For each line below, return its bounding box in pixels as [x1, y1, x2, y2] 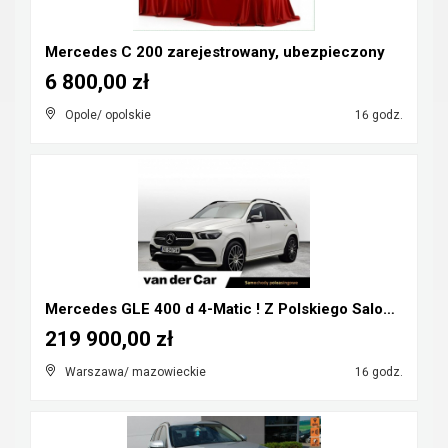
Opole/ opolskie [65, 108, 151, 122]
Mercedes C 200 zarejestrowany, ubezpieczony [45, 43, 385, 61]
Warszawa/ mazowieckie [65, 365, 206, 379]
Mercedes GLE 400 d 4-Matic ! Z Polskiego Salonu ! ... [383, 300, 395, 318]
